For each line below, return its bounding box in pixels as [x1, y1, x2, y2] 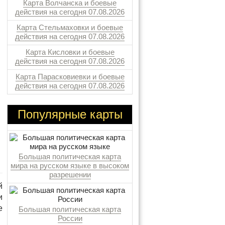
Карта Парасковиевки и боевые [15, 72, 125, 81]
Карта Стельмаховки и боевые [17, 23, 123, 32]
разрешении [49, 170, 91, 179]
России [57, 214, 82, 222]
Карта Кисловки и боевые [25, 48, 115, 56]
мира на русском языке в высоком [11, 161, 129, 170]
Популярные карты [17, 107, 123, 121]
